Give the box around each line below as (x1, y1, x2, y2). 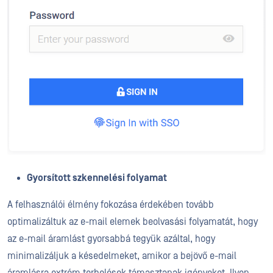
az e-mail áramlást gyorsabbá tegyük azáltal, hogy (7, 233, 215, 244)
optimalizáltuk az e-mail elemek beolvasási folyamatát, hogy (7, 216, 258, 227)
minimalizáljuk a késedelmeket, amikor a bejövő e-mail (7, 250, 236, 261)
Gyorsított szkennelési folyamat (27, 172, 167, 183)
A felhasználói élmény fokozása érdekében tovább (7, 199, 214, 210)
